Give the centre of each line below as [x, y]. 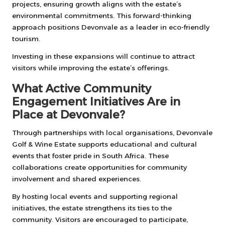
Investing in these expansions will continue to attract [103, 56]
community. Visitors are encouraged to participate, [100, 219]
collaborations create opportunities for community [99, 167]
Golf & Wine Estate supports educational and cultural [104, 144]
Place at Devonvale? [69, 115]
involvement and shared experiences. [77, 179]
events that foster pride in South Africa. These [90, 156]
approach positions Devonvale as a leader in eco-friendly [111, 27]
